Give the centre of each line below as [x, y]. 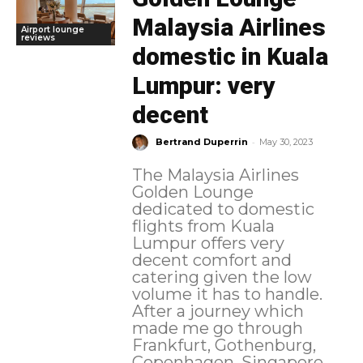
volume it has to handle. [227, 295]
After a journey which [218, 312]
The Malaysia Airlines [215, 175]
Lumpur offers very [208, 243]
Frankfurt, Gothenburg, [224, 346]
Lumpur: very [203, 86]
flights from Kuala [203, 226]
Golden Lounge [192, 192]
